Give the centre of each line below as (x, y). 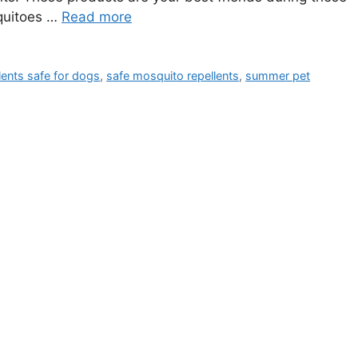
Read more (97, 17)
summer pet (278, 76)
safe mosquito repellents (173, 76)
